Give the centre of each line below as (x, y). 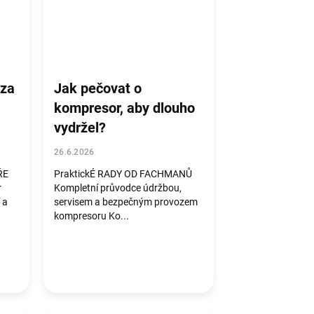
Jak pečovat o (98, 88)
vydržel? (80, 128)
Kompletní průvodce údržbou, (118, 188)
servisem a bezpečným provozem (126, 202)
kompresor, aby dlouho (125, 108)
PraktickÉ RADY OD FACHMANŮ (123, 174)
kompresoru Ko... (92, 216)
